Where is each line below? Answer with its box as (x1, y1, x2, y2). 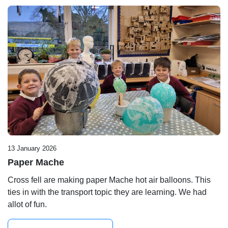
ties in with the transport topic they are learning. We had (8, 188, 207, 197)
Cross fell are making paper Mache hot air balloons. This (8, 176, 211, 185)
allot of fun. (8, 200, 47, 209)
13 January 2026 (8, 145, 56, 153)
